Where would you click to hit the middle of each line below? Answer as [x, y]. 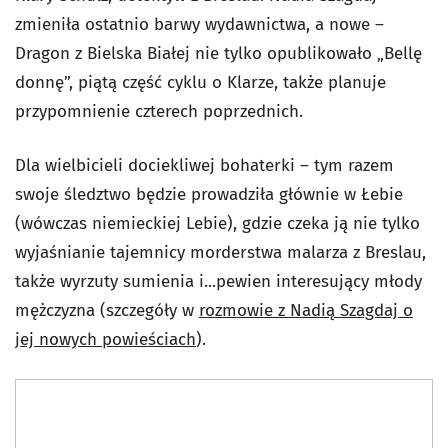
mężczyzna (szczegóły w [107, 310]
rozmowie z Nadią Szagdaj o [306, 310]
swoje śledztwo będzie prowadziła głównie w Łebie [209, 194]
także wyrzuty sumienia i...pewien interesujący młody [218, 281]
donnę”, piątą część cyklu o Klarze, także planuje [200, 82]
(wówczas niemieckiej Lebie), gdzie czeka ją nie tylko [217, 223]
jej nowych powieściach [105, 339]
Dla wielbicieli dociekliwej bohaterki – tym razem [204, 165]
